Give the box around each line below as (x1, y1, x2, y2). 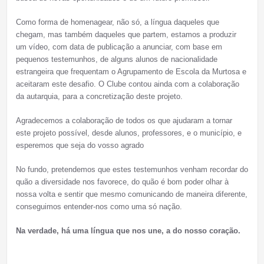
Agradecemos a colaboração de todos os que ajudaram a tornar (15, 116, 232, 126)
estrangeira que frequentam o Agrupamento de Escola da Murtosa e (15, 67, 246, 77)
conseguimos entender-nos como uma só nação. (15, 202, 182, 212)
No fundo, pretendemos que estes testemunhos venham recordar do (15, 165, 248, 174)
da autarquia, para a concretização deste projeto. (15, 92, 183, 101)
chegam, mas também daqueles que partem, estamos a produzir (15, 30, 236, 39)
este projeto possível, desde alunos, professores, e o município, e (15, 128, 242, 138)
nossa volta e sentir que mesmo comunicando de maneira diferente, (15, 190, 247, 199)
